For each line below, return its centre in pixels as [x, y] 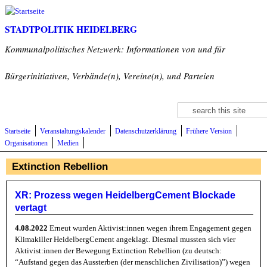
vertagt [31, 208]
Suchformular [210, 116]
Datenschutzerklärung [146, 131]
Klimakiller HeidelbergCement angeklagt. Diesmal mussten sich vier [125, 240]
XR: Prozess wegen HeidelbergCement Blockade [125, 195]
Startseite [18, 131]
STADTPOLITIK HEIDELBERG [71, 29]
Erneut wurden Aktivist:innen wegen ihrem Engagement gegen [150, 228]
